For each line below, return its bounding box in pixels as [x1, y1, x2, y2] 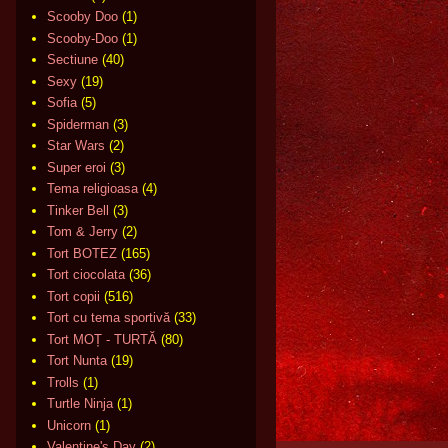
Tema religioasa [47, 181, 139, 197]
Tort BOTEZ [47, 245, 118, 261]
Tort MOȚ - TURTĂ [47, 331, 158, 347]
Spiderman [47, 116, 110, 132]
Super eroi [47, 159, 107, 175]
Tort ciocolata [47, 267, 126, 283]
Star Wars [47, 138, 106, 154]
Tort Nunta [47, 353, 108, 369]
